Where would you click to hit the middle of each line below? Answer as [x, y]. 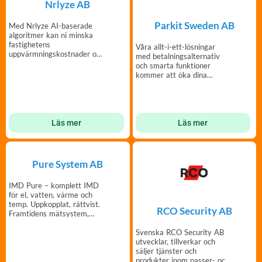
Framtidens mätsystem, [49, 214]
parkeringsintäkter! [168, 84]
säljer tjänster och [166, 251]
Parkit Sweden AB [194, 25]
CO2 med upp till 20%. [47, 63]
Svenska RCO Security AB [180, 232]
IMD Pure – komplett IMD [54, 186]
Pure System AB [68, 164]
